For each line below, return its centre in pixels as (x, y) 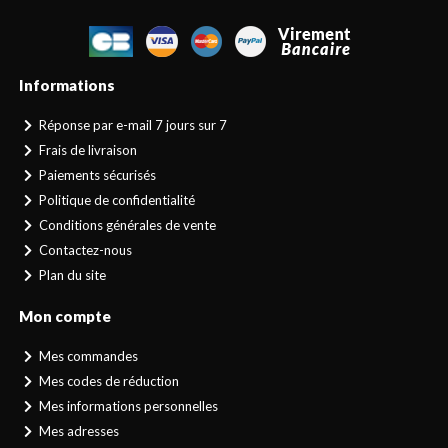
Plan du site (70, 275)
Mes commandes (86, 356)
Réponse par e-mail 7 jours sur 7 (131, 125)
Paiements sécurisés (95, 175)
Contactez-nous (83, 250)
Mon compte (65, 316)
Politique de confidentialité (115, 200)
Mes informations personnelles (126, 406)
